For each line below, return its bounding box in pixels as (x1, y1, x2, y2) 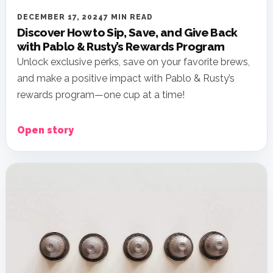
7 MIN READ (104, 13, 153, 22)
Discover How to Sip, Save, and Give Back (17, 26, 238, 40)
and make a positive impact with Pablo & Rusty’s (17, 73, 235, 85)
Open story (17, 124, 74, 136)
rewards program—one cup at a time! (17, 89, 185, 101)
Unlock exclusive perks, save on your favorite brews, (17, 56, 250, 68)
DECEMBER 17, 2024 (17, 13, 104, 22)
